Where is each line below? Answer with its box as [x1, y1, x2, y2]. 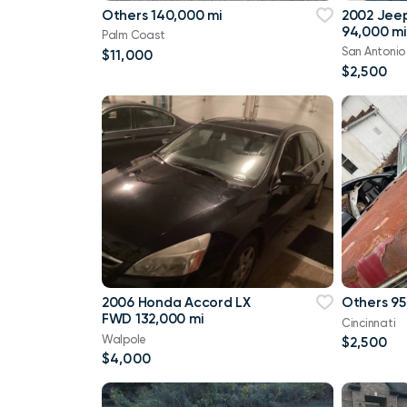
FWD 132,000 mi [102, 311, 203, 328]
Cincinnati [341, 315, 396, 330]
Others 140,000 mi [102, 7, 222, 25]
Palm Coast [102, 28, 165, 43]
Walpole [102, 332, 147, 346]
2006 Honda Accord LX [102, 294, 251, 312]
